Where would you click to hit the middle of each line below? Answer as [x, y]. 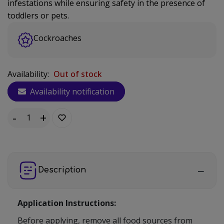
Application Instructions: [67, 203]
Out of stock [78, 74]
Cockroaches [57, 38]
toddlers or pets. [38, 15]
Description [62, 170]
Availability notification [71, 91]
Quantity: [24, 123]
